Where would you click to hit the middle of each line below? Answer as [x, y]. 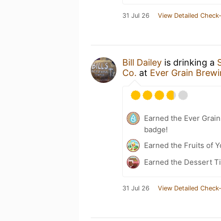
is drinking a [189, 62]
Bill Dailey [142, 62]
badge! [156, 129]
